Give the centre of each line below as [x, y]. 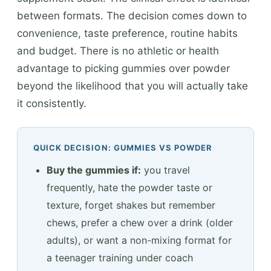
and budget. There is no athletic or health [118, 51]
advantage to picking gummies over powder [123, 68]
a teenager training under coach [120, 257]
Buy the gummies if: [94, 170]
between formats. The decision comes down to [132, 15]
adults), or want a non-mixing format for [139, 240]
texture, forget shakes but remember [131, 205]
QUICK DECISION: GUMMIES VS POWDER [123, 147]
